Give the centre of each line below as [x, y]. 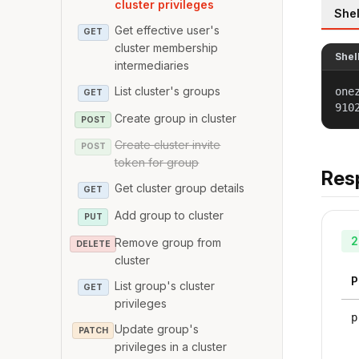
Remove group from [168, 242]
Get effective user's [167, 30]
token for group [157, 163]
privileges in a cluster [171, 346]
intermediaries [152, 66]
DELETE [93, 244]
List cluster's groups [168, 91]
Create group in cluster [176, 118]
